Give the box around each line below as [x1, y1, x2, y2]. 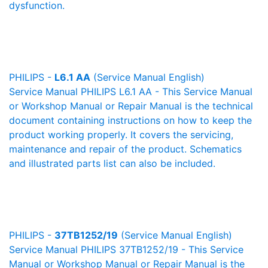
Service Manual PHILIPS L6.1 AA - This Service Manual [9, 86, 252, 98]
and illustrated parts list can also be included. [9, 157, 215, 169]
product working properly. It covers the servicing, [9, 129, 233, 141]
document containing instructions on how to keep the [9, 114, 252, 126]
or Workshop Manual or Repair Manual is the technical [9, 100, 253, 112]
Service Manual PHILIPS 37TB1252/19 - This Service [9, 243, 243, 255]
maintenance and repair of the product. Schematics [9, 143, 242, 155]
